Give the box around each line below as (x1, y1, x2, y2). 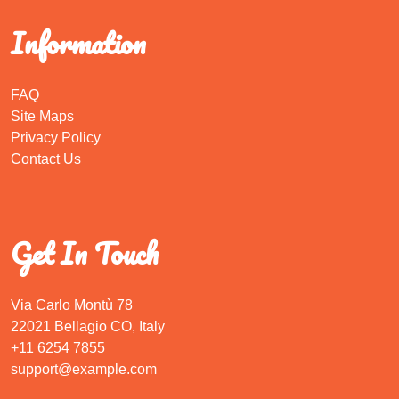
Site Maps (11, 108, 74, 124)
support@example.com (11, 361, 157, 377)
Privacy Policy (11, 129, 101, 145)
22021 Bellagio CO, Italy (11, 318, 165, 334)
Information (11, 19, 146, 67)
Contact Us (11, 151, 81, 167)
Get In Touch (11, 229, 159, 277)
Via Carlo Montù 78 (11, 297, 133, 313)
